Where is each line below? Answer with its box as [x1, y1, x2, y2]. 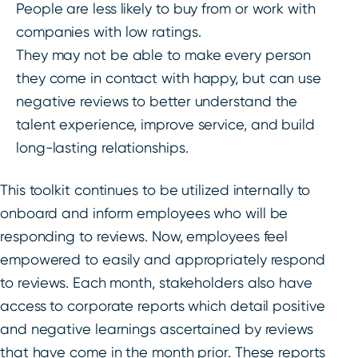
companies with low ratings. [16, 23, 201, 41]
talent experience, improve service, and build [16, 116, 315, 133]
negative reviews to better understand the [16, 93, 298, 110]
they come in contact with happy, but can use [16, 70, 321, 87]
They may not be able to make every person [16, 46, 312, 64]
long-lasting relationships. [16, 139, 189, 157]
